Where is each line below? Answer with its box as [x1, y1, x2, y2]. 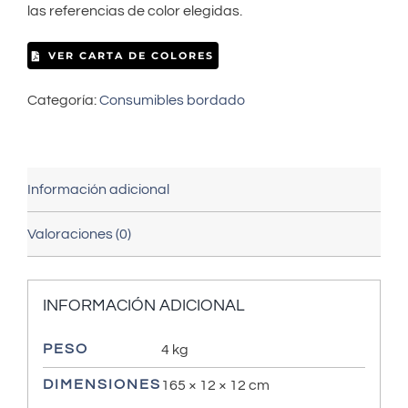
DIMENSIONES [42, 376, 161, 392]
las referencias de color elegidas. [27, 4, 242, 19]
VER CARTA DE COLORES [47, 49, 214, 63]
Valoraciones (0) [27, 227, 131, 242]
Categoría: [27, 93, 99, 108]
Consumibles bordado [99, 93, 245, 108]
